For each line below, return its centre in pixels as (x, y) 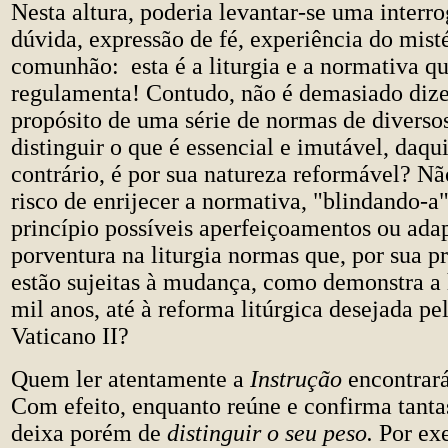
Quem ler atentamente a (130, 379)
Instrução (299, 379)
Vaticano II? (70, 336)
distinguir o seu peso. (273, 433)
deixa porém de (89, 433)
